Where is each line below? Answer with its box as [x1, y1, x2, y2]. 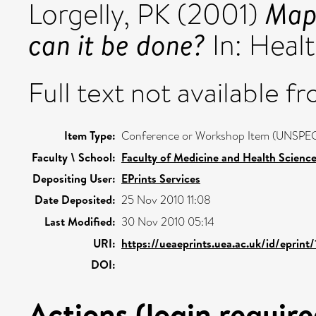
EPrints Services [121, 171, 200, 186]
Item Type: [64, 128, 116, 143]
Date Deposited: [35, 192, 116, 207]
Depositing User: [32, 171, 116, 186]
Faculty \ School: [32, 150, 116, 165]
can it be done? [28, 25, 205, 64]
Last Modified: [44, 214, 116, 229]
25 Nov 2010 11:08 [121, 192, 211, 208]
